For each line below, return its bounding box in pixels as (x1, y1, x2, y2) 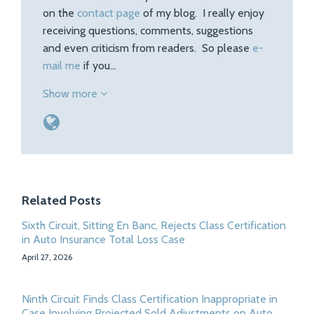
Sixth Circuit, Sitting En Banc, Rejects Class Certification (22, 219, 286, 232)
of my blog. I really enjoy (140, 6, 264, 20)
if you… (81, 59, 116, 72)
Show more (43, 87, 100, 100)
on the (43, 6, 77, 20)
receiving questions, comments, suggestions (43, 24, 253, 37)
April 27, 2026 (22, 252, 72, 262)
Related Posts (22, 193, 101, 208)
